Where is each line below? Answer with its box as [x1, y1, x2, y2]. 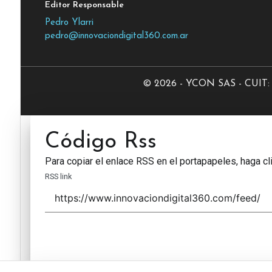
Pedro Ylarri [44, 18, 93, 28]
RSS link [44, 172, 72, 182]
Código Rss [44, 131, 157, 154]
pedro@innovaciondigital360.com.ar [44, 32, 188, 41]
